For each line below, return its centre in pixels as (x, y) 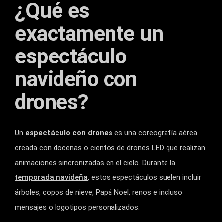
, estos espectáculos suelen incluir (144, 178)
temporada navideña (51, 178)
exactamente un (89, 33)
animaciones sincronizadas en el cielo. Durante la (95, 163)
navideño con (76, 79)
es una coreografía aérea (155, 133)
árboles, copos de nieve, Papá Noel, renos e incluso (99, 193)
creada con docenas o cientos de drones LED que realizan (110, 148)
